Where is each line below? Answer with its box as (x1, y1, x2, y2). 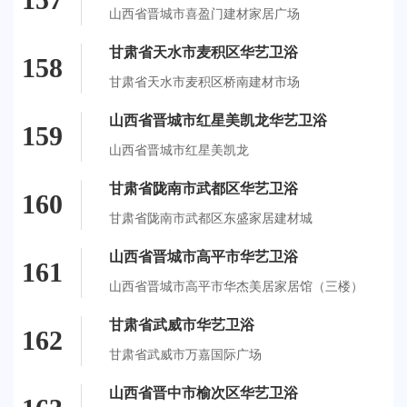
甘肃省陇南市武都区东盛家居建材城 (109, 211, 313, 225)
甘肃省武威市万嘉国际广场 (109, 347, 262, 362)
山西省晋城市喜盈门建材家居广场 (109, 6, 300, 21)
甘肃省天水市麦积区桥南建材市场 (109, 74, 300, 89)
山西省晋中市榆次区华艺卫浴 (109, 384, 298, 401)
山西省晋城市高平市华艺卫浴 (109, 248, 298, 264)
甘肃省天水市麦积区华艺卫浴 (109, 44, 298, 60)
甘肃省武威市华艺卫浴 (109, 316, 254, 333)
